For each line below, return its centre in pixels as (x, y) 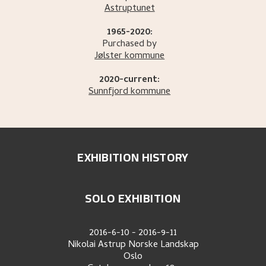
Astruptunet (129, 9)
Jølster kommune (130, 57)
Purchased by (130, 45)
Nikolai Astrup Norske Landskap (133, 246)
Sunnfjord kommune (130, 92)
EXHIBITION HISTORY (133, 157)
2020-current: (130, 80)
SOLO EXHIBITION (133, 198)
